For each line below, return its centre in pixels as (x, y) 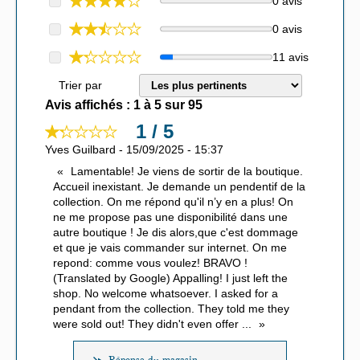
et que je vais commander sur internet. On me (170, 248)
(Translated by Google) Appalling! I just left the (170, 278)
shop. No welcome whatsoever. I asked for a (166, 294)
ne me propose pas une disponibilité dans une (170, 217)
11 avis (290, 57)
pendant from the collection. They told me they (171, 309)
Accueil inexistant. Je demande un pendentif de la (179, 187)
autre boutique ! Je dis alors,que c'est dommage (176, 233)
